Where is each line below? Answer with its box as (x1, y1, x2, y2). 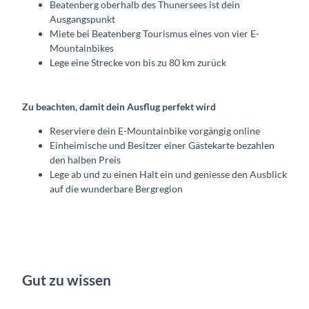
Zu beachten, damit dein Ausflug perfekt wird (22, 101, 216, 113)
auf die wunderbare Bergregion (50, 183, 183, 195)
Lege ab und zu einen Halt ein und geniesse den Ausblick (50, 168, 287, 181)
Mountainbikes (50, 42, 114, 54)
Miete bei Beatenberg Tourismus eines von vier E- (50, 28, 259, 40)
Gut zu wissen (22, 270, 111, 288)
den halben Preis (50, 154, 121, 166)
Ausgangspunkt (50, 13, 115, 26)
